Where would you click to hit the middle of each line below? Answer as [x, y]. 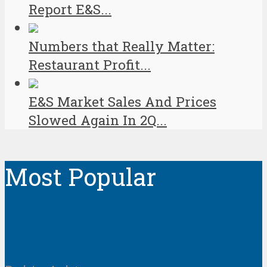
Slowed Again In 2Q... [98, 120]
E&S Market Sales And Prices [122, 101]
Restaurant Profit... [90, 64]
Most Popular [80, 176]
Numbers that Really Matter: [122, 46]
